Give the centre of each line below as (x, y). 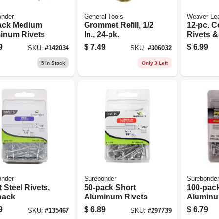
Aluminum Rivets (116, 197)
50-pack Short (110, 187)
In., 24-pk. (101, 34)
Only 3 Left (155, 63)
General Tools (103, 16)
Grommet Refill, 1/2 (119, 25)
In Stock (54, 63)
